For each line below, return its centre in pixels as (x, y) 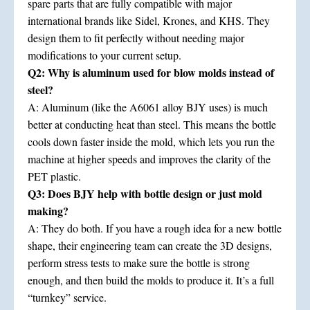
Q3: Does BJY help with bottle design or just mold (145, 194)
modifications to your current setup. (104, 55)
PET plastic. (54, 176)
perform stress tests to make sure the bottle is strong (139, 263)
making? (48, 211)
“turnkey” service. (67, 298)
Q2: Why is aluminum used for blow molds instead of (151, 73)
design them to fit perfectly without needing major (136, 38)
